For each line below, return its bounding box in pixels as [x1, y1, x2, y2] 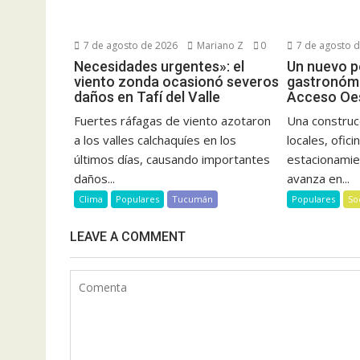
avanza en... [287, 170, 350, 186]
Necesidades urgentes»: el [74, 57, 244, 75]
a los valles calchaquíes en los [74, 131, 236, 148]
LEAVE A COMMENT [70, 228, 186, 244]
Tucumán [172, 192, 213, 205]
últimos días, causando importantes [74, 150, 270, 167]
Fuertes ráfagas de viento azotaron [74, 112, 271, 129]
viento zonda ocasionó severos [74, 72, 279, 90]
